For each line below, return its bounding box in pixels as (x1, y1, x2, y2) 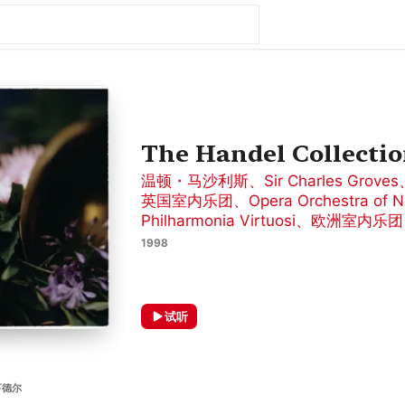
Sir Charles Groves (264, 172, 399, 190)
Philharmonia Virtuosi (141, 212, 296, 230)
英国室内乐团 (141, 192, 233, 210)
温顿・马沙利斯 (141, 172, 249, 190)
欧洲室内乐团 (311, 212, 403, 230)
